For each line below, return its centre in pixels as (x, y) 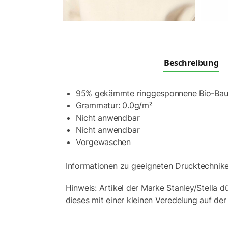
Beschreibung (191, 63)
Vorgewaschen (103, 142)
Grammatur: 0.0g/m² (114, 106)
